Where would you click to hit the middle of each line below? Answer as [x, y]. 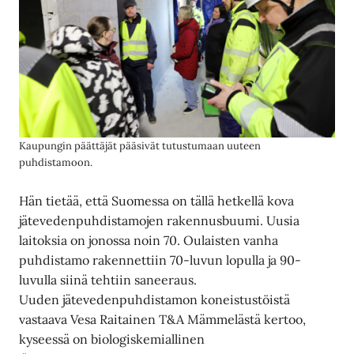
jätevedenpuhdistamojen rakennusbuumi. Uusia [160, 220]
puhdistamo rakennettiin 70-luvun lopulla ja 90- [160, 260]
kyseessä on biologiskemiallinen [112, 339]
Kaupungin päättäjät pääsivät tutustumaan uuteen [140, 146]
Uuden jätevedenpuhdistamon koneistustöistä [155, 299]
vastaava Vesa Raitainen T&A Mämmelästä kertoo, [163, 319]
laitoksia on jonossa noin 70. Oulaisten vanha [149, 240]
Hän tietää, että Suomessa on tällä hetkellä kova [157, 200]
